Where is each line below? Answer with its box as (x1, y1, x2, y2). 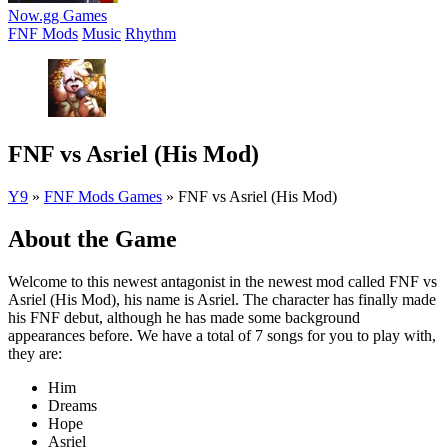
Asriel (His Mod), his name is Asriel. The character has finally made (8, 290, 436, 308)
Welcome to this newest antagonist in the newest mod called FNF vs (8, 272, 437, 290)
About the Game (8, 225, 177, 252)
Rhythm (125, 25, 176, 42)
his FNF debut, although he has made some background (8, 308, 360, 326)
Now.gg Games (8, 7, 107, 24)
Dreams (48, 396, 97, 414)
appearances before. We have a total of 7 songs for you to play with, (8, 326, 436, 344)
